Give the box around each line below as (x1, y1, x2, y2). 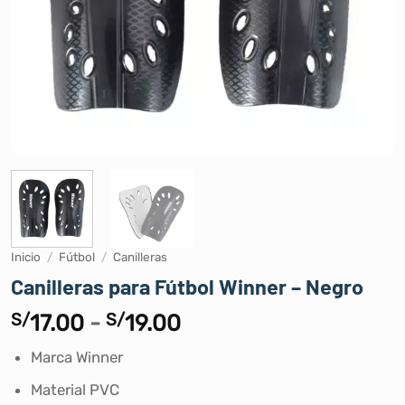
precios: (180, 353, 263, 381)
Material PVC (30, 381, 119, 400)
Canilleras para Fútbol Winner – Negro (11, 273, 363, 300)
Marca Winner (30, 348, 123, 367)
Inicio (11, 250, 41, 265)
